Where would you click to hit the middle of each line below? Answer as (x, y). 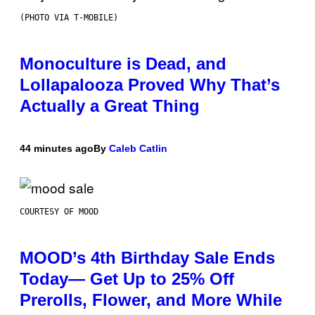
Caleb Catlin (138, 149)
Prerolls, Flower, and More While (151, 300)
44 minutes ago (57, 149)
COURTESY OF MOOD (59, 212)
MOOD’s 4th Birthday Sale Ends (147, 258)
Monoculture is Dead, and (123, 64)
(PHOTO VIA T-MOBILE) (69, 18)
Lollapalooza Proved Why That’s (150, 85)
